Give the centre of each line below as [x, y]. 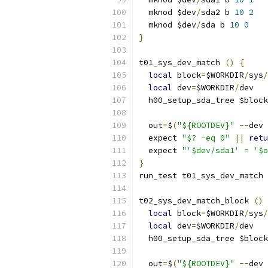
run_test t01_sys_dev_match [201, 176]
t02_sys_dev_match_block [196, 201]
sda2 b [218, 12]
